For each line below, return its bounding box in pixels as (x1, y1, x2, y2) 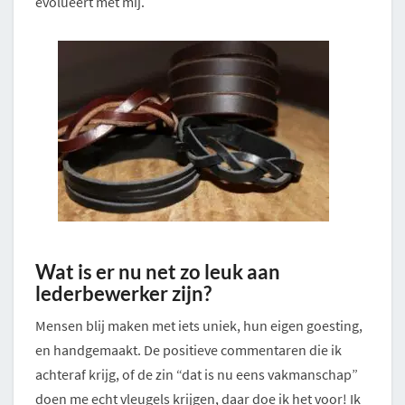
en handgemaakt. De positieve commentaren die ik (35, 341, 342, 360)
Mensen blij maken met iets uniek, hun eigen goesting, (35, 316, 363, 335)
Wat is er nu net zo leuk (35, 259, 247, 285)
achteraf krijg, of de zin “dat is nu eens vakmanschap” (35, 365, 358, 384)
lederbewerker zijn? (35, 281, 212, 306)
